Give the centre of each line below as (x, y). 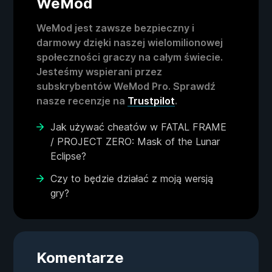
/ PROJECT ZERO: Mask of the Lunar (135, 142)
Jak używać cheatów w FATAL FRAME (138, 127)
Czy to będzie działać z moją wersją (132, 179)
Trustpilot (151, 101)
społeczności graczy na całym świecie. (130, 57)
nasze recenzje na (82, 101)
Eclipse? (68, 156)
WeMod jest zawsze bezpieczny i (115, 28)
